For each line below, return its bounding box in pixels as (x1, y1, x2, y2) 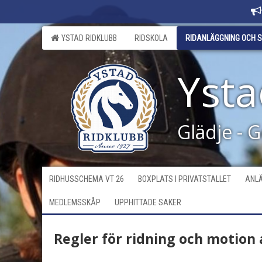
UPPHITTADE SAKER (115, 198, 181, 207)
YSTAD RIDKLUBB (58, 33, 117, 43)
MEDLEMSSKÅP (49, 198, 101, 207)
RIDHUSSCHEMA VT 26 (49, 174, 124, 184)
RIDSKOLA (135, 33, 168, 43)
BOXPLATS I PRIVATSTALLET (138, 174, 231, 184)
